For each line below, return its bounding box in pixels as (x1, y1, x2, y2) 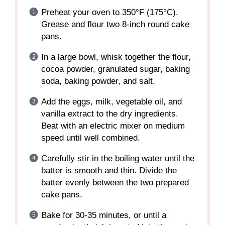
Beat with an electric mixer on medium (41, 121, 185, 131)
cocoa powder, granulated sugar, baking (41, 64, 190, 74)
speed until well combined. (41, 133, 140, 143)
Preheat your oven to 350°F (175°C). (41, 7, 178, 17)
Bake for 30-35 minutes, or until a (41, 210, 166, 220)
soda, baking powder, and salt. (41, 76, 155, 86)
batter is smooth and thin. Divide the (41, 165, 177, 175)
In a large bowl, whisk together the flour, (41, 52, 191, 62)
